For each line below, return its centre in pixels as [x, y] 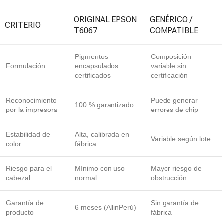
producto [20, 212]
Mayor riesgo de [176, 169]
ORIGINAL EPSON [105, 20]
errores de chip [174, 110]
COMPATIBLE [174, 31]
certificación [169, 76]
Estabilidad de [28, 135]
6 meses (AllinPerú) [106, 207]
